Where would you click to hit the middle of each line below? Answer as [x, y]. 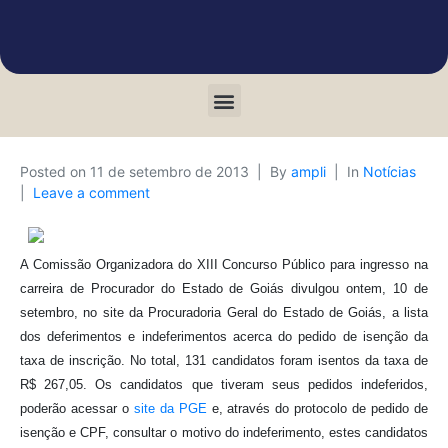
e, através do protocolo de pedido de [317, 408]
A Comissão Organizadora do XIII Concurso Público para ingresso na [224, 264]
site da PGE [170, 408]
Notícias [389, 171]
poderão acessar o [77, 408]
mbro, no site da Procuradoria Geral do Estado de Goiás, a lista [236, 312]
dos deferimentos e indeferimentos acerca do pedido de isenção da [224, 336]
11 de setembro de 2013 [169, 171]
